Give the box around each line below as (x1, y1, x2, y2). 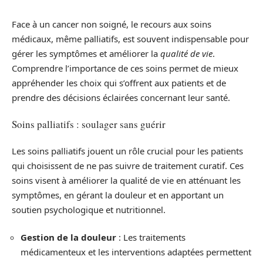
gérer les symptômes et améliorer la (12, 47, 160, 59)
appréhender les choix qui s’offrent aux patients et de (12, 76, 226, 89)
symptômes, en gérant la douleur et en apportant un (12, 188, 224, 201)
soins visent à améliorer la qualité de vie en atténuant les (12, 174, 241, 186)
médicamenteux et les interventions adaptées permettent (21, 246, 251, 258)
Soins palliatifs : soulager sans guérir (12, 117, 166, 131)
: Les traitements (116, 231, 186, 244)
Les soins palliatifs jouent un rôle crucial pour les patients (12, 144, 243, 157)
